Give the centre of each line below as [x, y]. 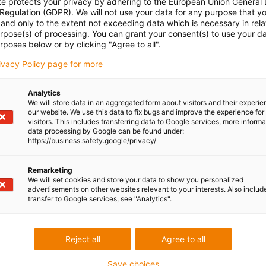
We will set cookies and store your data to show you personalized [136, 180]
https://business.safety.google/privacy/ [92, 140]
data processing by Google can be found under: [106, 131]
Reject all [83, 239]
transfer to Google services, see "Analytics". [100, 199]
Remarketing [50, 170]
